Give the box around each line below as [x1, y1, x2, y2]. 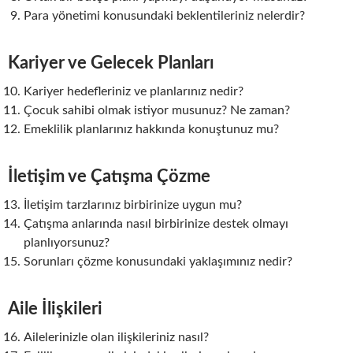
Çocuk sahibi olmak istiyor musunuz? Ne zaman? [24, 103, 290, 117]
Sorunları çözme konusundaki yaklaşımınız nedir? [24, 255, 292, 268]
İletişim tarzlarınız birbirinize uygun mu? [24, 198, 242, 211]
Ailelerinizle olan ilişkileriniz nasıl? [24, 330, 209, 344]
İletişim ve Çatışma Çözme [8, 167, 210, 185]
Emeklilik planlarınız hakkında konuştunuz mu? [24, 122, 279, 136]
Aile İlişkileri [8, 299, 102, 318]
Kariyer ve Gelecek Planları [8, 54, 214, 72]
